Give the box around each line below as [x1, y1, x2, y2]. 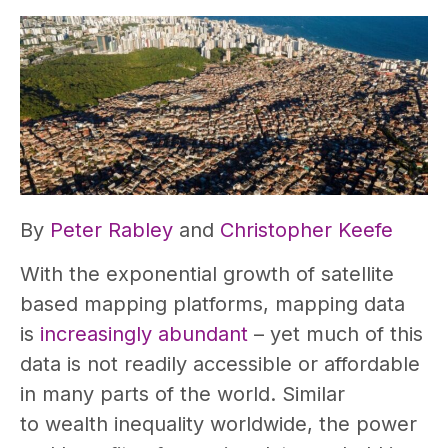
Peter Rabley [50, 218, 173, 243]
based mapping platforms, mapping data [20, 292, 405, 317]
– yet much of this [248, 322, 423, 347]
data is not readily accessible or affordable [20, 352, 420, 377]
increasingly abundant [40, 322, 248, 347]
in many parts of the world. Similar [20, 382, 345, 407]
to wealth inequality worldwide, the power [20, 412, 417, 437]
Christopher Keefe [220, 218, 393, 243]
